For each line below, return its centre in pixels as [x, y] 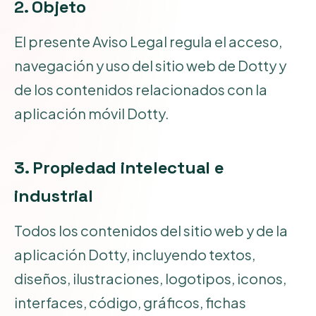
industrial [54, 195]
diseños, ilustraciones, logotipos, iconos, [150, 278]
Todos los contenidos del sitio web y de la [151, 230]
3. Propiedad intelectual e [119, 167]
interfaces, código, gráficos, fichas [130, 302]
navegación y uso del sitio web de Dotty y [150, 65]
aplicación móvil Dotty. [92, 113]
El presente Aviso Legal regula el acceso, [148, 41]
